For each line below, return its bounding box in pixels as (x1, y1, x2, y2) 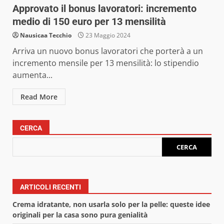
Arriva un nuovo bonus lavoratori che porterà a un (12, 45, 203, 57)
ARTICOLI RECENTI (20, 183, 81, 191)
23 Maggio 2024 (84, 31, 130, 40)
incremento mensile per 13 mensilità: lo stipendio (12, 57, 199, 69)
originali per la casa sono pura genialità (12, 210, 147, 220)
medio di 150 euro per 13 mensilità (12, 15, 166, 28)
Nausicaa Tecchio (20, 31, 71, 40)
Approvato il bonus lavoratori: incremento (12, 2, 196, 15)
